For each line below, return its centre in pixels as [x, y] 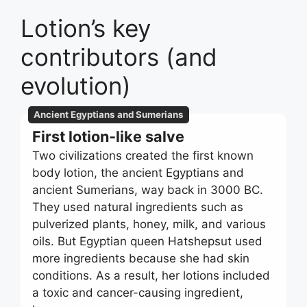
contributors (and [119, 57]
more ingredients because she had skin [141, 258]
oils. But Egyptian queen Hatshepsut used [147, 241]
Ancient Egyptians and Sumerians [108, 115]
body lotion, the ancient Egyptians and [138, 172]
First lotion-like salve [108, 136]
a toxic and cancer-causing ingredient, [138, 292]
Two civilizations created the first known [143, 155]
